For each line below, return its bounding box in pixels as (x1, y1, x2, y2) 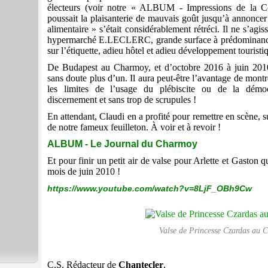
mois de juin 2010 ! (47, 166, 120, 177)
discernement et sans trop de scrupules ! (47, 95, 196, 105)
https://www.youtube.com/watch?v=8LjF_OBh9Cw (47, 184, 252, 194)
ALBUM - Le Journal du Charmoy (47, 139, 197, 150)
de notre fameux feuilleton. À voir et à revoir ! (47, 122, 221, 133)
